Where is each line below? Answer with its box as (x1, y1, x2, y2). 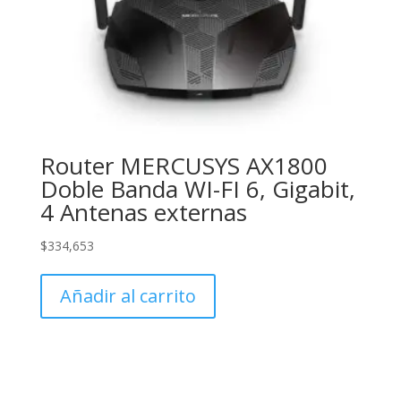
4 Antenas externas (39, 196, 247, 229)
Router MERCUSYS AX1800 (39, 149, 328, 183)
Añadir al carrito (59, 284, 196, 309)
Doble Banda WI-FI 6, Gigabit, (39, 173, 355, 206)
